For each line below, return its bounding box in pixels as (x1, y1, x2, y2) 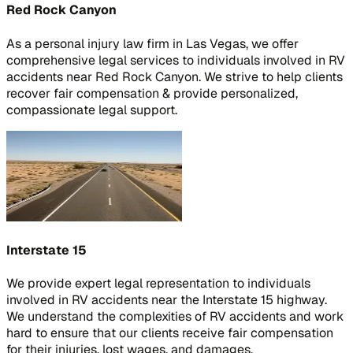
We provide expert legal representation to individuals (6, 275, 310, 292)
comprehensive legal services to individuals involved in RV (6, 51, 345, 69)
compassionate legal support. (6, 101, 177, 118)
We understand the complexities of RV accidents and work (6, 308, 344, 325)
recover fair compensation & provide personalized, (6, 84, 298, 102)
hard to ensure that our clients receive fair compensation (6, 325, 333, 342)
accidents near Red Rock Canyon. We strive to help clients (6, 68, 343, 85)
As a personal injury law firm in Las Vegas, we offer (6, 35, 299, 52)
